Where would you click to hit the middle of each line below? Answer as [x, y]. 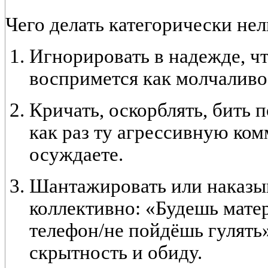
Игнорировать [89, 57]
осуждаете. [76, 155]
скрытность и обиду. [116, 253]
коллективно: [85, 208]
